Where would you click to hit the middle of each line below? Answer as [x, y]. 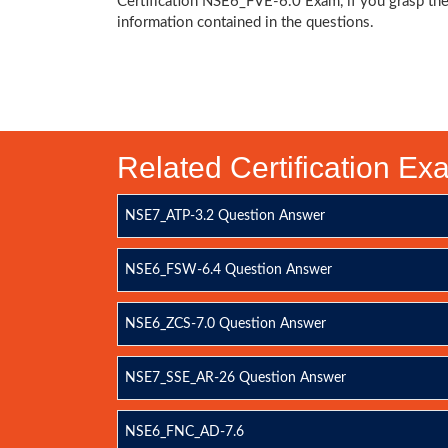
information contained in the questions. [245, 22]
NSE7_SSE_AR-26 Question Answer [235, 378]
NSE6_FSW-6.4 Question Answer [228, 270]
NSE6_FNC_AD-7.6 [184, 432]
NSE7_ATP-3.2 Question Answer [225, 216]
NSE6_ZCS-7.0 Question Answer [225, 324]
